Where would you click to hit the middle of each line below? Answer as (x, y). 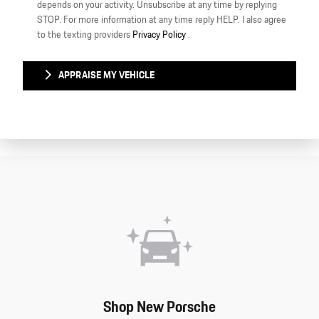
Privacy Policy (160, 35)
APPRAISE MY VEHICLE (106, 75)
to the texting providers (85, 35)
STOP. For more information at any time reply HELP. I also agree (162, 20)
